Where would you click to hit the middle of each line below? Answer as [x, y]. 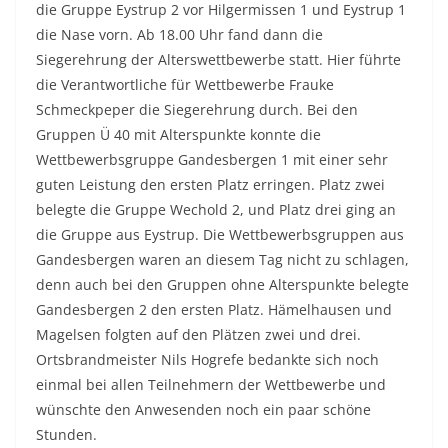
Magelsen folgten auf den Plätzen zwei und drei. [198, 334]
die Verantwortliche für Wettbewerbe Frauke [185, 84]
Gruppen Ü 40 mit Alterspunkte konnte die [178, 134]
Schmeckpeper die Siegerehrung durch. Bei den [197, 109]
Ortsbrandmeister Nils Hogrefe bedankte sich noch [207, 359]
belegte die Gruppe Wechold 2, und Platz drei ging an [216, 209]
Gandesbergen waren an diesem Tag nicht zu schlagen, [222, 259]
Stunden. [66, 434]
